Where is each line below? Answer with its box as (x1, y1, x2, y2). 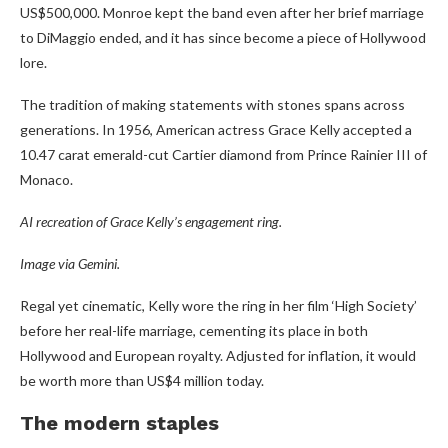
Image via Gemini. (20, 254, 120, 272)
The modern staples (20, 410, 219, 435)
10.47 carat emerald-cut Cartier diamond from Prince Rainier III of (20, 145, 427, 163)
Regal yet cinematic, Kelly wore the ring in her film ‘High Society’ (20, 296, 417, 314)
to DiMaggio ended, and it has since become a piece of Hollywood (20, 28, 426, 46)
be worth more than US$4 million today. (20, 371, 264, 389)
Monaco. (20, 170, 73, 188)
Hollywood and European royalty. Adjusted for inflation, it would (20, 346, 416, 364)
